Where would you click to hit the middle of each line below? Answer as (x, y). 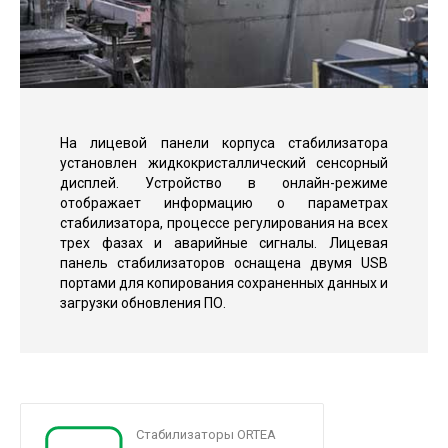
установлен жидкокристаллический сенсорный (224, 162)
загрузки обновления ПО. (143, 302)
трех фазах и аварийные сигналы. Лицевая (224, 242)
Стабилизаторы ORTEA (205, 434)
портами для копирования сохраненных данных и (224, 282)
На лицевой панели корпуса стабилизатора (224, 142)
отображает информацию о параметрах (224, 202)
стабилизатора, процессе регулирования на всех (224, 222)
